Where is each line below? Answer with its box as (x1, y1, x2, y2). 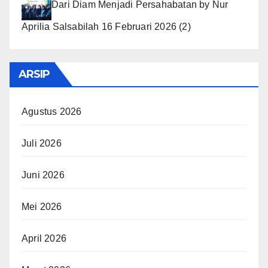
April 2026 (22, 233, 66, 244)
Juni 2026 (22, 170, 65, 181)
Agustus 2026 (22, 106, 82, 117)
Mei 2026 (22, 202, 62, 212)
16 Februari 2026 (101, 22, 177, 32)
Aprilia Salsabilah (22, 22, 99, 32)
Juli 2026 (22, 138, 62, 149)
